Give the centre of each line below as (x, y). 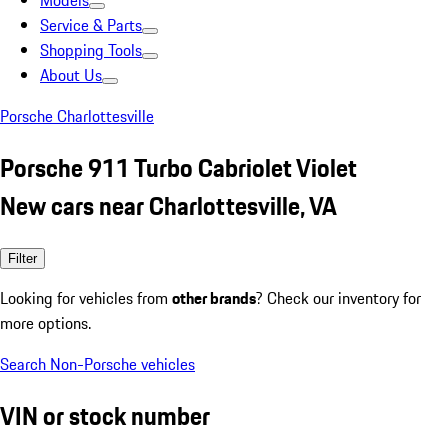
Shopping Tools (91, 50)
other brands (214, 297)
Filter (22, 258)
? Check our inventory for (338, 297)
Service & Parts (91, 25)
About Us (71, 75)
